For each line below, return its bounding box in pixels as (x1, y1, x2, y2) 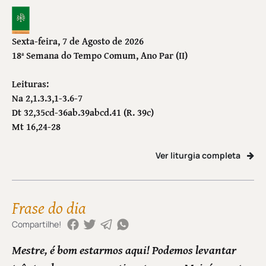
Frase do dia (12, 209, 86, 234)
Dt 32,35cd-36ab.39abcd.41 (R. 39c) (12, 119, 154, 134)
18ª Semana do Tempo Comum (12, 62, 136, 77)
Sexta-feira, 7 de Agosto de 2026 (12, 47, 144, 62)
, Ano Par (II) (136, 62, 188, 77)
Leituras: (12, 90, 49, 105)
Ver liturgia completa (156, 163, 242, 175)
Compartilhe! (12, 233, 61, 245)
